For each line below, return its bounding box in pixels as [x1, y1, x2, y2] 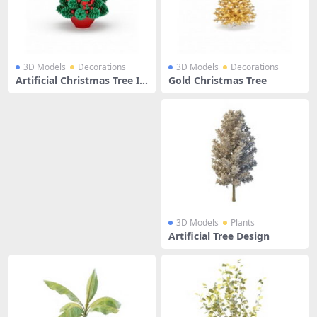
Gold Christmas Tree [168, 74, 267, 87]
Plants [231, 217, 255, 229]
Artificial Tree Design [168, 229, 270, 243]
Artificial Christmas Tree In [16, 74, 146, 87]
